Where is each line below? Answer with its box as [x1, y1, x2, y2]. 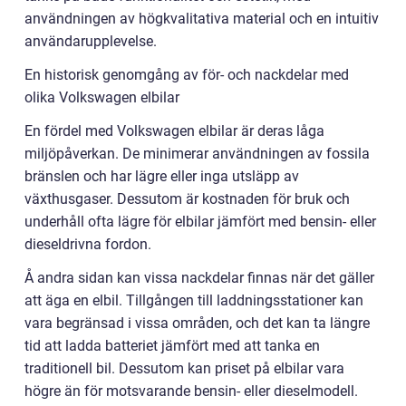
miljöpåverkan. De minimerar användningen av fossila [24, 144, 370, 162]
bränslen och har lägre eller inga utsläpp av [24, 167, 299, 185]
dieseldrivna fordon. [24, 235, 151, 253]
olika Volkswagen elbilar [24, 88, 179, 106]
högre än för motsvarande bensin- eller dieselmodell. [24, 382, 358, 400]
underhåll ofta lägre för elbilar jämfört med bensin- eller [24, 212, 376, 230]
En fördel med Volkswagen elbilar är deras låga [24, 121, 324, 140]
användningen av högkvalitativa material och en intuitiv [24, 9, 379, 27]
